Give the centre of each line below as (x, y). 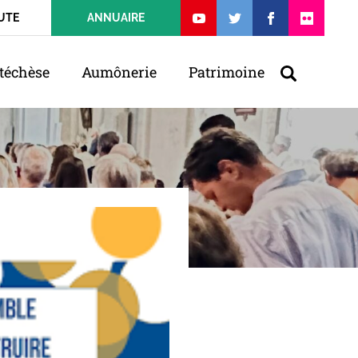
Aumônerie (119, 72)
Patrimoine (227, 72)
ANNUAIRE (116, 18)
